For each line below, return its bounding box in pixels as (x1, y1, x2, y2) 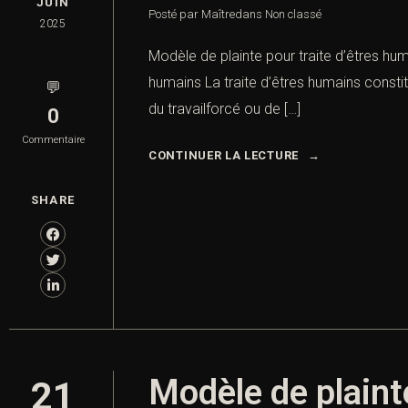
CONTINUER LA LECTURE (148, 148, 299, 163)
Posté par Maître (148, 7, 235, 22)
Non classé (265, 7, 321, 22)
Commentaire (21, 134, 85, 147)
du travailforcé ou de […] (148, 100, 301, 118)
